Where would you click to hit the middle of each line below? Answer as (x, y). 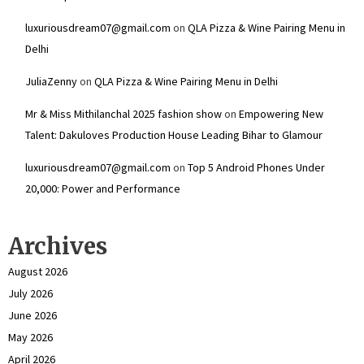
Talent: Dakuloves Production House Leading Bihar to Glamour (174, 135)
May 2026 (30, 337)
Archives (58, 246)
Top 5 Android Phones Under (256, 167)
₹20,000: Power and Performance (103, 188)
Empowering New (281, 114)
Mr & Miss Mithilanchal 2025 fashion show (123, 114)
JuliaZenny (51, 81)
